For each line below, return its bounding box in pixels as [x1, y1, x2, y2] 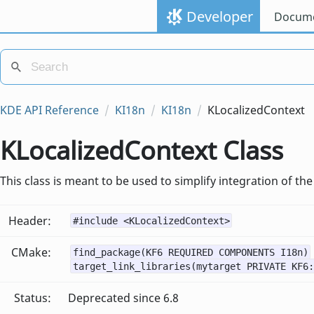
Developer [186, 7, 253, 26]
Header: [8, 212, 51, 228]
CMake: [11, 244, 51, 260]
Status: [14, 289, 51, 306]
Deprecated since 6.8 [68, 289, 179, 306]
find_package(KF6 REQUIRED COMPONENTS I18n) [72, 247, 308, 259]
